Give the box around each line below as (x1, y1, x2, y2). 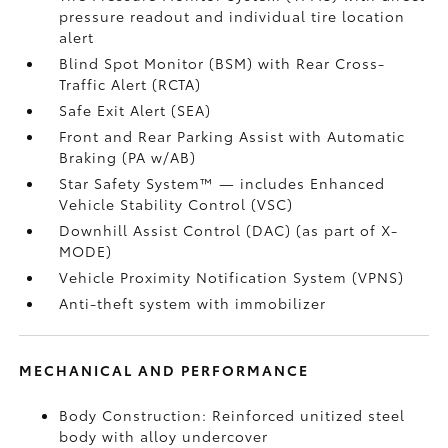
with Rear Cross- (258, 53, 386, 73)
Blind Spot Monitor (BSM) (59, 53, 259, 73)
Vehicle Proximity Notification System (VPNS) (59, 267, 405, 287)
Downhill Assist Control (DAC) (59, 220, 297, 240)
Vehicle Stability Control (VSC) (59, 194, 294, 214)
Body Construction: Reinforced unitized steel (59, 405, 406, 425)
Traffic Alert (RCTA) (59, 74, 202, 94)
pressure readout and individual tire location (59, 6, 406, 26)
